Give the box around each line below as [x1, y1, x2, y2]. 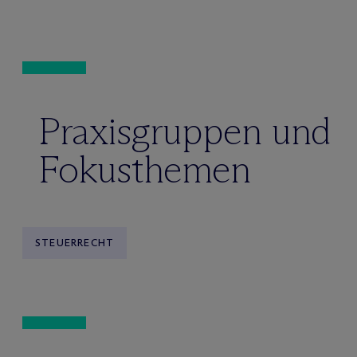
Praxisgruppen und [38, 108, 331, 155]
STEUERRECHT [35, 237, 115, 249]
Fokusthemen [38, 146, 251, 193]
